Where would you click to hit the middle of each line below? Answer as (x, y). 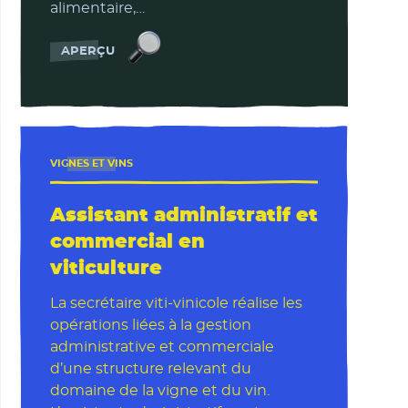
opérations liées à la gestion (150, 326)
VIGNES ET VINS (91, 164)
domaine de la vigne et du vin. (159, 391)
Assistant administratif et (184, 216)
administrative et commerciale (162, 347)
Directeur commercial (234, 48)
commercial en (127, 242)
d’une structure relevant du (150, 369)
